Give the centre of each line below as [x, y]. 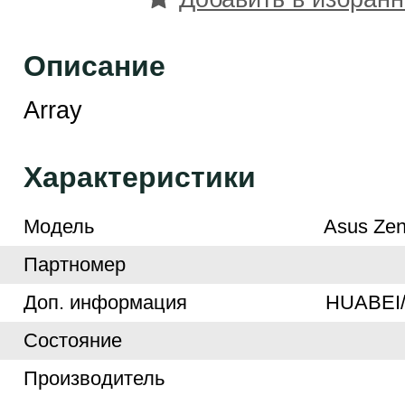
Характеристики [139, 177]
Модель [58, 226]
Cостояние [72, 340]
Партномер [74, 264]
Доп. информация [105, 302]
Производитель [94, 378]
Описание [94, 66]
